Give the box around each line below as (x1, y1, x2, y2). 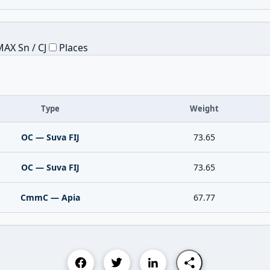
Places (57, 41, 88, 54)
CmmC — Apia (20, 192, 80, 203)
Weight (189, 103, 219, 114)
